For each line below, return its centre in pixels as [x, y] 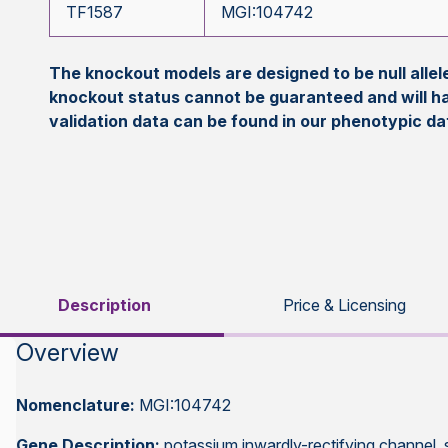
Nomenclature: [78, 405]
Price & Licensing [344, 305]
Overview [68, 352]
